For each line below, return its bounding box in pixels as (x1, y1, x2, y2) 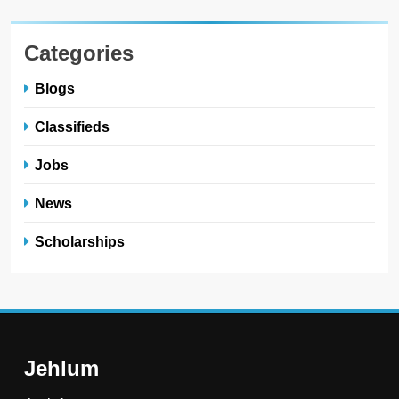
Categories (24, 40, 134, 65)
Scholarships (35, 232, 125, 249)
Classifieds (35, 118, 110, 134)
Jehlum (24, 355, 99, 380)
